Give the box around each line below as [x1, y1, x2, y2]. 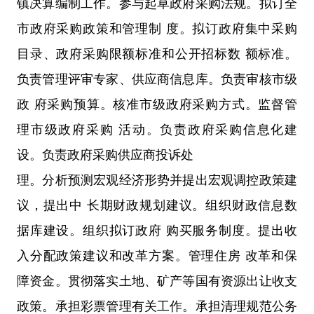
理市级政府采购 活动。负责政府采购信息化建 [17, 122, 297, 137]
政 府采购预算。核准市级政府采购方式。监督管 [17, 97, 297, 111]
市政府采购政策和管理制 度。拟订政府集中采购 [17, 21, 297, 36]
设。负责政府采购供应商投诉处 [17, 147, 193, 162]
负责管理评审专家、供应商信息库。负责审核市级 [17, 71, 297, 86]
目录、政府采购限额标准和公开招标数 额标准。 [17, 46, 297, 61]
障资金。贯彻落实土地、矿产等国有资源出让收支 [17, 273, 297, 288]
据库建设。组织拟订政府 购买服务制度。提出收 [17, 223, 297, 238]
